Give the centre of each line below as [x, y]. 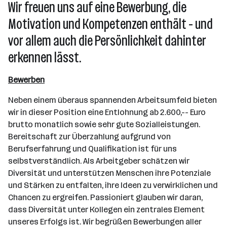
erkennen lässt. [45, 58]
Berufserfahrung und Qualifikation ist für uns [92, 149]
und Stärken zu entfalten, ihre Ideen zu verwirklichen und [113, 185]
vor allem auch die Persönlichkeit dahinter [107, 41]
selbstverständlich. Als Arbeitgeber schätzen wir [99, 161]
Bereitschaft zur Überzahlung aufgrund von [89, 137]
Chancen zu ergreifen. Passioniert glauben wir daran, [105, 197]
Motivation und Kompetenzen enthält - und [110, 24]
